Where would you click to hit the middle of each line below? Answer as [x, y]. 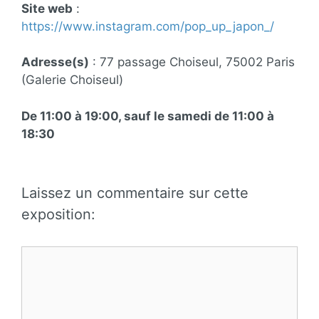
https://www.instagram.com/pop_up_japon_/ [148, 26]
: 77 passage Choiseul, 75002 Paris [192, 62]
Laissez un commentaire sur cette [135, 193]
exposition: [58, 214]
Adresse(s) [55, 62]
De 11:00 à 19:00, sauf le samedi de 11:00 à [148, 116]
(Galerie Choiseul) [72, 80]
